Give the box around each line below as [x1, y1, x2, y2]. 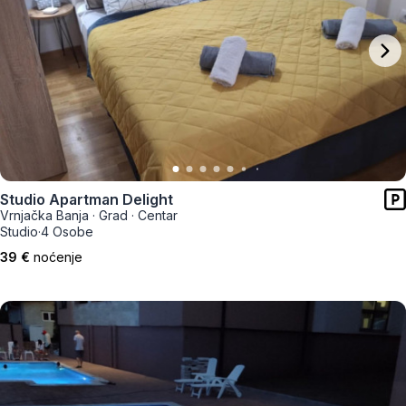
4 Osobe [41, 224, 93, 239]
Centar [138, 208, 178, 223]
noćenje [34, 249, 82, 265]
